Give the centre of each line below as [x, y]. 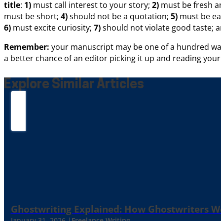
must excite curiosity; [53, 27]
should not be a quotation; [119, 16]
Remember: [27, 47]
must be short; [32, 16]
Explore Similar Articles [74, 85]
